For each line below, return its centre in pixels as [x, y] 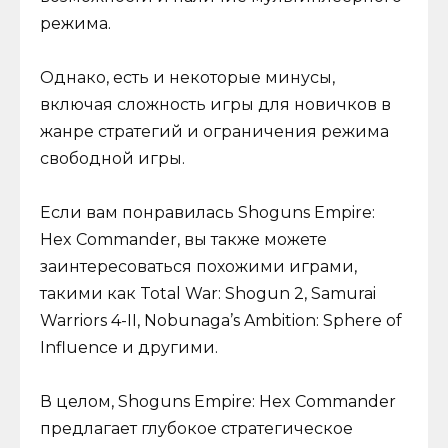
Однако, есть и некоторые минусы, [187, 78]
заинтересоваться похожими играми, [198, 267]
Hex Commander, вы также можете [183, 240]
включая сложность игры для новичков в [215, 105]
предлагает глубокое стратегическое [196, 429]
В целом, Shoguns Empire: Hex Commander [218, 402]
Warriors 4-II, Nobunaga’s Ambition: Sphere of [221, 321]
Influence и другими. [129, 348]
